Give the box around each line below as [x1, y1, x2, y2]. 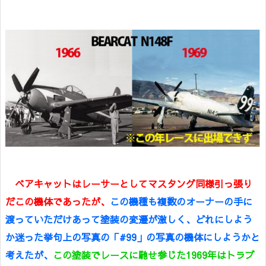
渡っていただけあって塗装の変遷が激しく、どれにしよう [5, 212, 252, 226]
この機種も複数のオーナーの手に [110, 194, 252, 208]
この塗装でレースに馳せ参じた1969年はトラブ [53, 248, 255, 261]
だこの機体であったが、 [5, 194, 110, 208]
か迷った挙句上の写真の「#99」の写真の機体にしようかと [5, 230, 260, 243]
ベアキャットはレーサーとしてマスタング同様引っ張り [5, 176, 252, 190]
